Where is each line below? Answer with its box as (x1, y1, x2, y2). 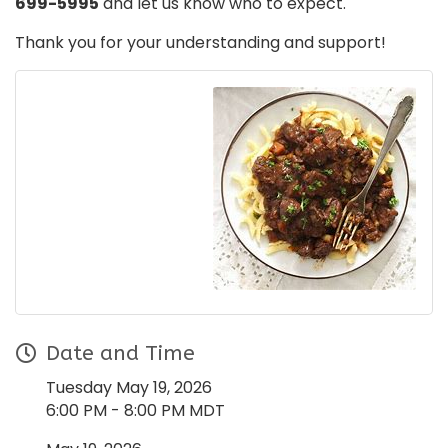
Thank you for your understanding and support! (15, 31, 386, 55)
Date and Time (46, 341, 195, 367)
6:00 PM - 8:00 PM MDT (46, 399, 225, 423)
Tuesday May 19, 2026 (46, 376, 212, 400)
